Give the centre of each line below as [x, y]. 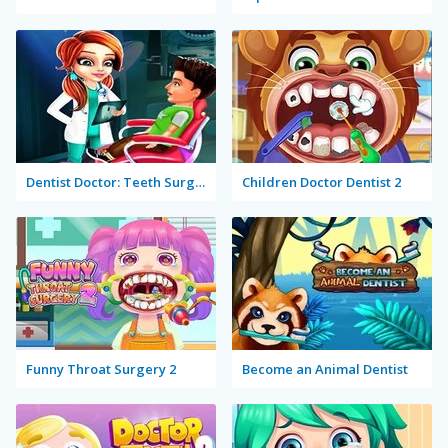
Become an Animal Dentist [325, 369]
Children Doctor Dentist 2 [321, 182]
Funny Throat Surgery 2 [101, 369]
